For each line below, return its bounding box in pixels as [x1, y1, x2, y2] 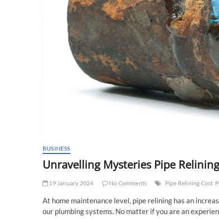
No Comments [108, 179, 147, 187]
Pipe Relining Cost [165, 179, 213, 187]
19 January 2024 [48, 179, 94, 187]
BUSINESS [43, 145, 70, 153]
